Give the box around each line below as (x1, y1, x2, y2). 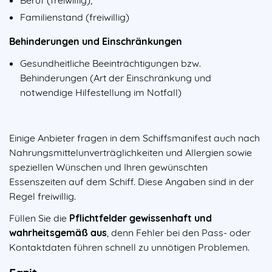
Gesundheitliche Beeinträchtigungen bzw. (20, 57, 201, 70)
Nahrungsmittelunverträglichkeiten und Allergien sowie (9, 146, 252, 159)
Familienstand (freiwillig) (20, 11, 129, 24)
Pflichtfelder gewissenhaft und (69, 212, 212, 225)
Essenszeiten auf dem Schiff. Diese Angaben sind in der (9, 175, 254, 188)
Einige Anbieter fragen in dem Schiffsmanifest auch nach (9, 132, 260, 144)
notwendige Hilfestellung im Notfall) (20, 86, 182, 99)
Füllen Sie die (9, 212, 69, 225)
